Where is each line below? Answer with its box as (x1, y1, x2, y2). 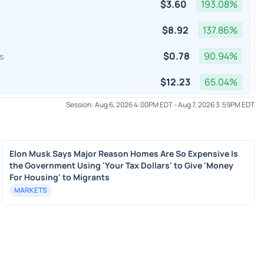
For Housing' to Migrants (9, 171, 110, 183)
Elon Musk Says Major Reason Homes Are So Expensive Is (9, 148, 238, 159)
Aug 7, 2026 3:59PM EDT (178, 100, 255, 110)
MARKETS (14, 185, 47, 195)
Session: (66, 100, 95, 110)
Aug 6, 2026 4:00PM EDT (95, 100, 173, 110)
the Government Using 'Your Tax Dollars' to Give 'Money (9, 160, 233, 171)
